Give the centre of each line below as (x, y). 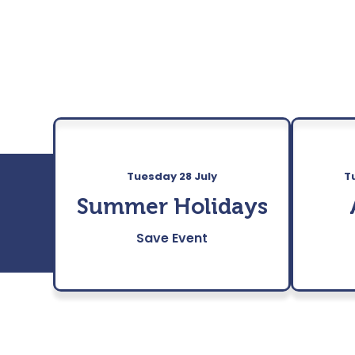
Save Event (172, 239)
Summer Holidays (172, 207)
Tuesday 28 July (172, 177)
